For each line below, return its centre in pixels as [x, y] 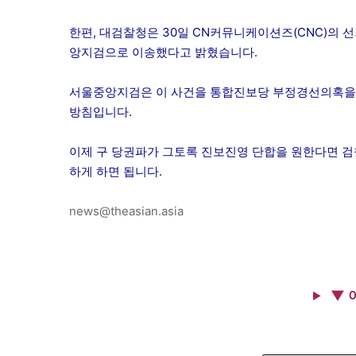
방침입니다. [101, 111]
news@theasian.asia [126, 211]
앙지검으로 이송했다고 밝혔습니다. [163, 52]
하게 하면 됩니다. [116, 171]
